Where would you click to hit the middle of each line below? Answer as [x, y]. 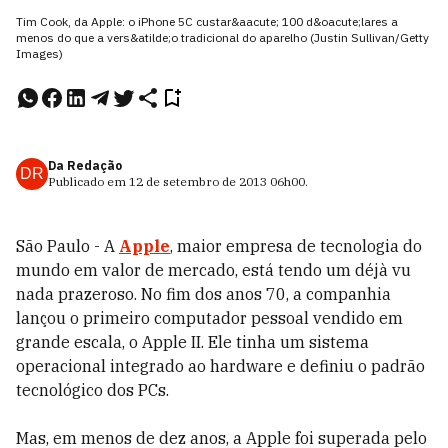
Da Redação [85, 165]
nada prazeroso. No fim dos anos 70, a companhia [203, 294]
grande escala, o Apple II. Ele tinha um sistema [192, 342]
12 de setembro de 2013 [198, 181]
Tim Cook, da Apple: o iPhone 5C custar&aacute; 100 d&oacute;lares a [207, 21]
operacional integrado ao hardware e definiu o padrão [220, 366]
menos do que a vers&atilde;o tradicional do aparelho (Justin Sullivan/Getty [222, 37]
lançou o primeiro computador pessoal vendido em [209, 318]
